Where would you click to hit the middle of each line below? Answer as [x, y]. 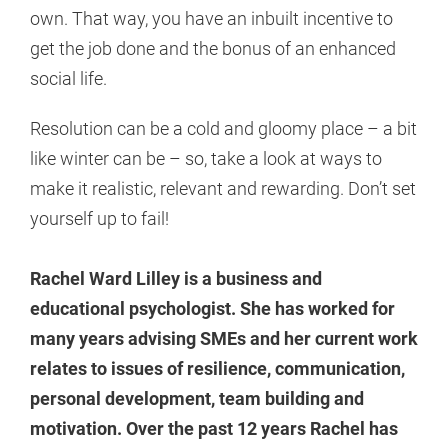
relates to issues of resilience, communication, [217, 369]
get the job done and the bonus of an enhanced [213, 49]
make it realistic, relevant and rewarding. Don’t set [223, 189]
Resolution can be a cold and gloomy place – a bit [223, 129]
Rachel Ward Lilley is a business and [176, 279]
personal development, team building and [197, 399]
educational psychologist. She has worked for [212, 309]
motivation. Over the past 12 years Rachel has [214, 429]
